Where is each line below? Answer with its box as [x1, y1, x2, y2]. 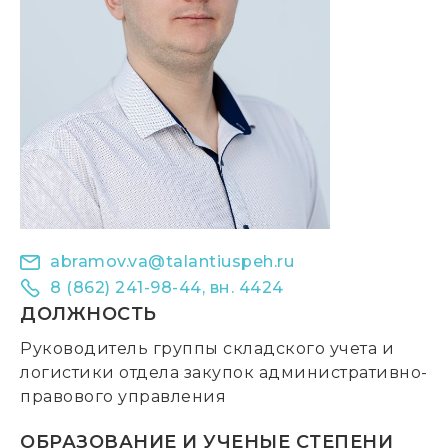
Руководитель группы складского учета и [20, 339, 394, 358]
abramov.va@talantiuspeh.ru [50, 252, 294, 271]
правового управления [20, 387, 226, 406]
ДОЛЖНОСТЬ [20, 303, 157, 325]
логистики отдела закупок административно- [20, 363, 428, 382]
